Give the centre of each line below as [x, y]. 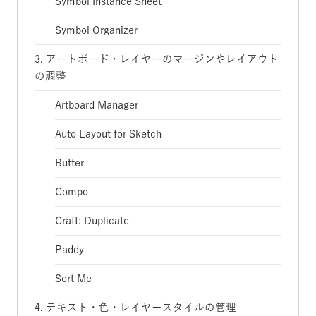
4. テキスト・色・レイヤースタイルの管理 [135, 307]
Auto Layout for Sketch [109, 134]
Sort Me [74, 278]
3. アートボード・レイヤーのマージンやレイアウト [157, 59]
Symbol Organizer [97, 30]
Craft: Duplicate [92, 220]
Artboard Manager [97, 105]
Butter [70, 163]
